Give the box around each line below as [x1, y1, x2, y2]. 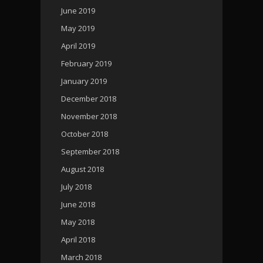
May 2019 [61, 22, 95, 33]
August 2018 [61, 163, 104, 174]
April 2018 [61, 234, 95, 245]
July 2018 [61, 181, 92, 192]
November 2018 [61, 110, 117, 122]
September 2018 [61, 146, 119, 157]
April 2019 [61, 40, 95, 51]
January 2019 [61, 75, 107, 86]
